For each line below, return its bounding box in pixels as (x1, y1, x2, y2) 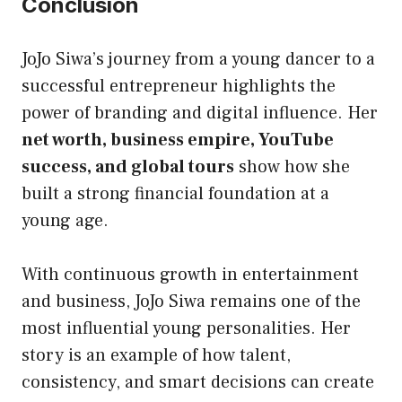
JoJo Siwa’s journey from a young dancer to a (22, 47, 375, 71)
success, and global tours (22, 154, 234, 179)
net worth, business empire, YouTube (22, 127, 334, 152)
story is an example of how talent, (22, 343, 291, 367)
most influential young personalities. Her (22, 316, 351, 340)
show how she (234, 154, 350, 179)
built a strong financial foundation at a (22, 181, 329, 205)
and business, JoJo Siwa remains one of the (22, 289, 361, 313)
